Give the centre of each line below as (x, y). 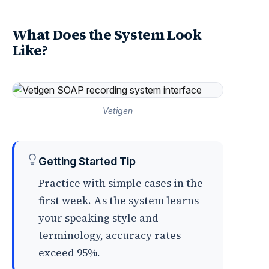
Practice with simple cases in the (121, 183)
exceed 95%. (69, 253)
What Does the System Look (107, 35)
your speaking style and (98, 218)
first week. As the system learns (119, 201)
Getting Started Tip (87, 161)
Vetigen (118, 111)
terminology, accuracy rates (110, 235)
